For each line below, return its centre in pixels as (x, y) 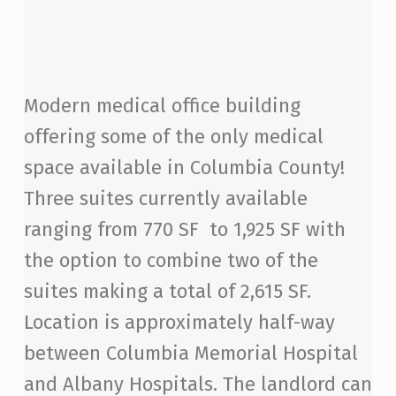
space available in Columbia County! (184, 168)
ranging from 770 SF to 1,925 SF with (184, 230)
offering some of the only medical (173, 137)
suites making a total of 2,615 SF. (167, 292)
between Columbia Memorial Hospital (190, 354)
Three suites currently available (165, 199)
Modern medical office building (162, 106)
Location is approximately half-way (179, 323)
